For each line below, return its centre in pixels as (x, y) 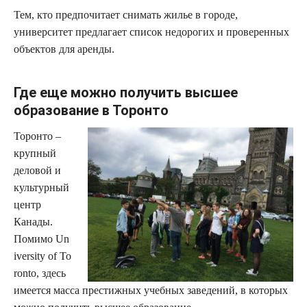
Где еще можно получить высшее (126, 92)
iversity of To (42, 256)
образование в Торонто (91, 110)
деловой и (37, 170)
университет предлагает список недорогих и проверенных (151, 32)
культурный (41, 187)
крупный (35, 153)
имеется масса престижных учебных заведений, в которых (151, 290)
